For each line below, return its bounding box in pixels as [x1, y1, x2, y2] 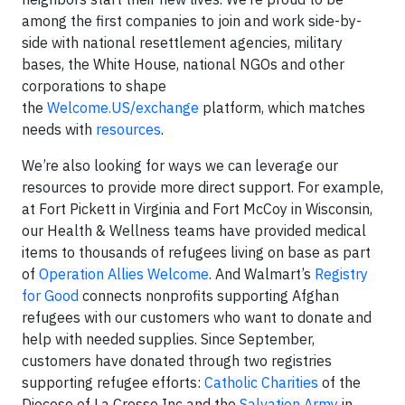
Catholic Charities [204, 372, 318, 391]
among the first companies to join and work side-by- [22, 11, 362, 30]
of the [318, 372, 361, 391]
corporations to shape [22, 76, 166, 95]
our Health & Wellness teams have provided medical [22, 221, 366, 240]
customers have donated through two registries [22, 351, 332, 370]
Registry [315, 264, 368, 283]
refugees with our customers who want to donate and [22, 307, 372, 326]
